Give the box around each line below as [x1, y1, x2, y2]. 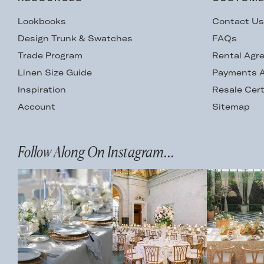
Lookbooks [18, 16, 66, 27]
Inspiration [18, 84, 66, 95]
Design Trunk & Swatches [18, 33, 133, 44]
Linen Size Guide [18, 67, 92, 78]
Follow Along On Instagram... [18, 143, 174, 161]
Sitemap [212, 101, 250, 113]
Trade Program [18, 50, 82, 61]
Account [18, 101, 55, 113]
